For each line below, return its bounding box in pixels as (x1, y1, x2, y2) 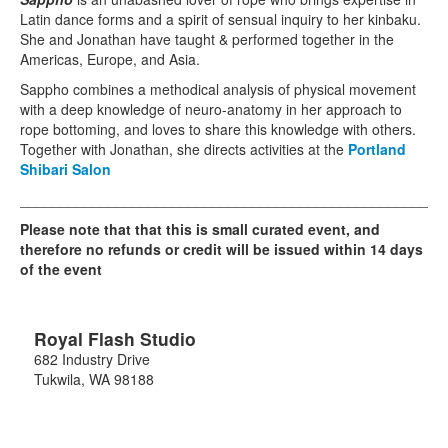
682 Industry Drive (34, 348, 150, 369)
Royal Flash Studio (34, 325, 196, 351)
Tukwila (34, 368, 81, 389)
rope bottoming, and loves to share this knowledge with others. (20, 118, 416, 139)
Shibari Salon (20, 158, 111, 179)
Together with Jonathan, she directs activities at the (20, 138, 348, 159)
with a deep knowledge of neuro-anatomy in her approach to (20, 98, 402, 119)
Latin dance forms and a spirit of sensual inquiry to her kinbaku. (20, 8, 421, 29)
